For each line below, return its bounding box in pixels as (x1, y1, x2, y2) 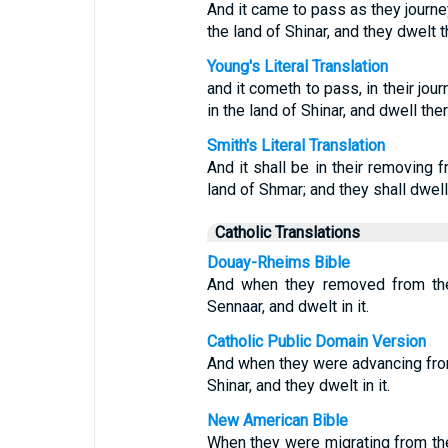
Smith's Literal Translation (206, 136, 385, 155)
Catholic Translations (214, 223, 360, 242)
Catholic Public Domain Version (206, 332, 426, 351)
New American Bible (206, 411, 348, 430)
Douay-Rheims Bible (206, 253, 350, 272)
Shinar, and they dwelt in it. (206, 376, 390, 395)
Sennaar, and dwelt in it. (206, 297, 369, 316)
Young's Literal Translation (206, 57, 388, 76)
